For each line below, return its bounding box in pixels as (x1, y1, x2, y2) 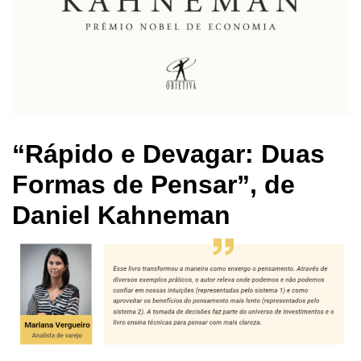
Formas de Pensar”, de (12, 169, 295, 199)
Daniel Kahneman (12, 200, 230, 230)
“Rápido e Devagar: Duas (12, 139, 325, 168)
